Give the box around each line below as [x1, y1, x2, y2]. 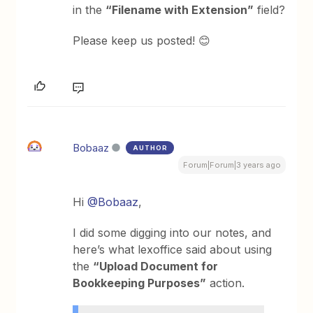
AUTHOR [133, 144, 168, 152]
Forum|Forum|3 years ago [182, 160, 281, 170]
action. [206, 276, 245, 291]
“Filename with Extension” [105, 3, 254, 17]
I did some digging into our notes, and [73, 226, 272, 240]
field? [254, 3, 286, 17]
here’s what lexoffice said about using [73, 242, 272, 257]
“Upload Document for [93, 259, 219, 274]
